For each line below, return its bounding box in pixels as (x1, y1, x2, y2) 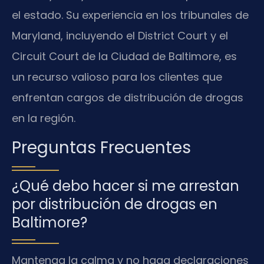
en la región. (12, 111, 75, 126)
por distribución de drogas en (12, 194, 217, 214)
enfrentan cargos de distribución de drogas (12, 90, 243, 105)
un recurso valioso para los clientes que (12, 70, 222, 85)
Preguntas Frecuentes (12, 136, 191, 159)
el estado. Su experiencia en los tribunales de (12, 8, 249, 23)
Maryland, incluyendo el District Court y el (12, 28, 228, 44)
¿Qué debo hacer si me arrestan (12, 176, 239, 196)
